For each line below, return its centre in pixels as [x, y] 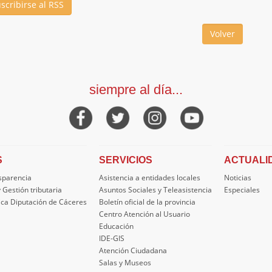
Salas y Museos [125, 263]
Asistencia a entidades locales [150, 178]
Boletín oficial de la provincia [147, 202]
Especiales [242, 190]
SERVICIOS [126, 160]
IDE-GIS [112, 238]
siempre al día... [136, 90]
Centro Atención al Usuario [144, 214]
